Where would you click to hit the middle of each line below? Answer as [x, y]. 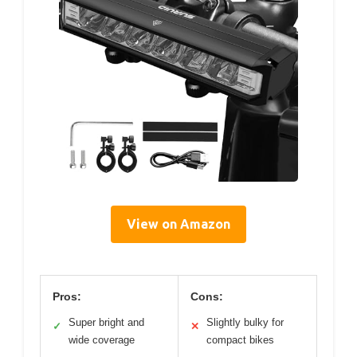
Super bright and [106, 322]
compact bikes [240, 339]
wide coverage [102, 339]
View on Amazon [178, 224]
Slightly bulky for [245, 322]
